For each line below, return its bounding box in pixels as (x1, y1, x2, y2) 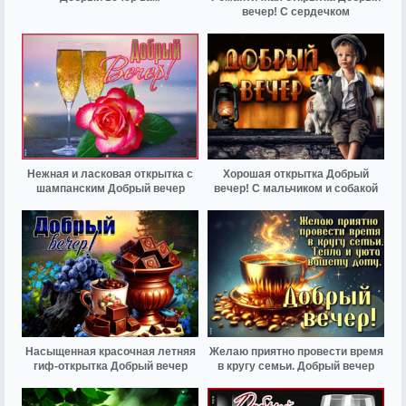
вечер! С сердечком (242, 5, 350, 19)
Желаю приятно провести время (208, 344, 383, 358)
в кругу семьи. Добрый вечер (217, 359, 374, 372)
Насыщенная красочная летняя (24, 344, 196, 358)
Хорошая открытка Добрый (223, 168, 369, 181)
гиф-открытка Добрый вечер (33, 359, 188, 372)
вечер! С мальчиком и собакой (214, 182, 378, 196)
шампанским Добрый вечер (35, 182, 185, 196)
